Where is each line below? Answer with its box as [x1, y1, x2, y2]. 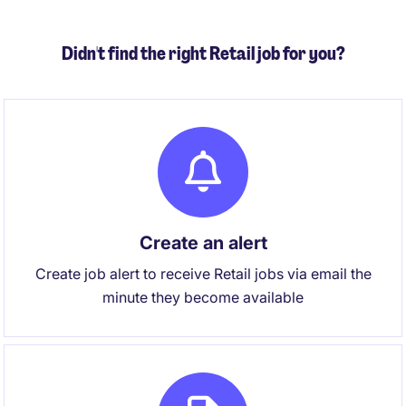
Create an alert [139, 232, 267, 254]
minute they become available [102, 288, 304, 306]
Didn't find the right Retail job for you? [61, 42, 345, 65]
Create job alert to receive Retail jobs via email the [34, 265, 372, 283]
